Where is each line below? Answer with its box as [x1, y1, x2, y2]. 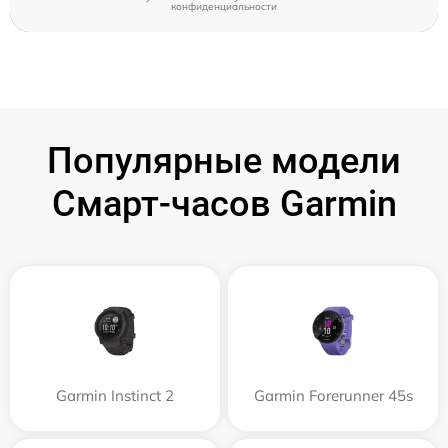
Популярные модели [47, 140, 401, 182]
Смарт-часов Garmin [51, 183, 397, 225]
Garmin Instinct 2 [56, 386, 174, 405]
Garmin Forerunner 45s [253, 386, 413, 405]
